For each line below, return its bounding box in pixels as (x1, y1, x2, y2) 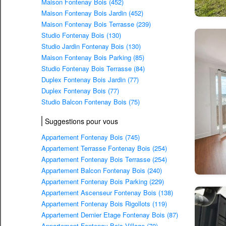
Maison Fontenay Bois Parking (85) (41, 52, 144, 63)
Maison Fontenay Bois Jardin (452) (41, 8, 143, 18)
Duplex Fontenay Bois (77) (41, 86, 119, 96)
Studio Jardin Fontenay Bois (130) (41, 41, 141, 51)
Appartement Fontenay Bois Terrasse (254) (41, 154, 167, 164)
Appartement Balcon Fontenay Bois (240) (41, 165, 162, 176)
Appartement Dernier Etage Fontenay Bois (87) (41, 210, 178, 220)
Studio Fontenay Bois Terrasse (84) (41, 64, 145, 74)
